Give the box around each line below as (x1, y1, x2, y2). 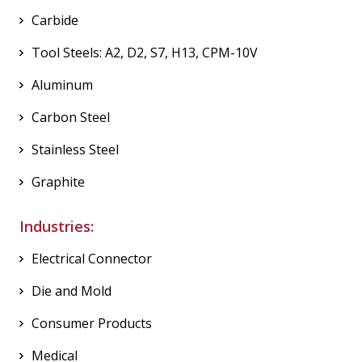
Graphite (32, 173, 85, 191)
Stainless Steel (32, 141, 119, 158)
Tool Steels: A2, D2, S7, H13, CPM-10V (32, 44, 258, 61)
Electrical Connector (32, 250, 152, 267)
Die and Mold (32, 282, 112, 300)
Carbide (32, 11, 78, 29)
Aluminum (32, 76, 93, 94)
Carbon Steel (32, 108, 110, 126)
